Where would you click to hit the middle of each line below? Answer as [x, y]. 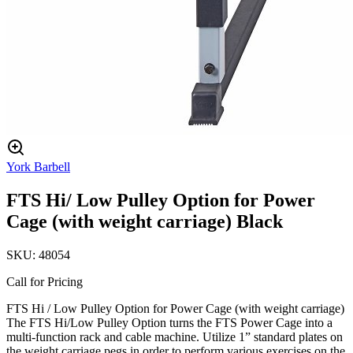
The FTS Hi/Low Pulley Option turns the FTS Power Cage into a [169, 322]
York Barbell [38, 167]
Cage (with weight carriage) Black [145, 221]
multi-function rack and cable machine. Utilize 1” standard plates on [175, 336]
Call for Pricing [45, 281]
